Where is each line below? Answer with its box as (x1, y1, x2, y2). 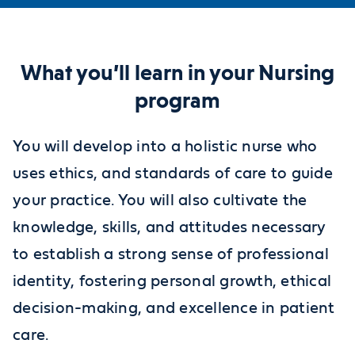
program (135, 86, 220, 113)
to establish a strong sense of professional (13, 246, 330, 262)
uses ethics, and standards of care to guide (13, 165, 334, 181)
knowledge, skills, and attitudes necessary (13, 219, 326, 235)
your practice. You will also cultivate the (13, 192, 307, 208)
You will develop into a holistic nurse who (13, 138, 318, 155)
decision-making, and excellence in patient (13, 300, 335, 316)
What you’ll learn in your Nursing (21, 59, 334, 86)
